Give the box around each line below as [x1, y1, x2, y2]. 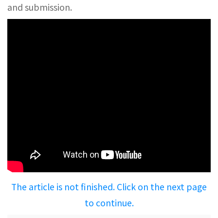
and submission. [7, 1, 72, 13]
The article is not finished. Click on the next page [11, 181, 207, 193]
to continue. [84, 197, 134, 209]
